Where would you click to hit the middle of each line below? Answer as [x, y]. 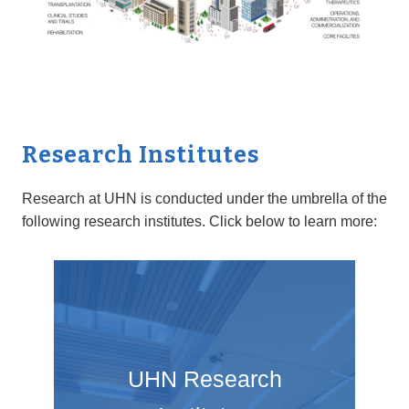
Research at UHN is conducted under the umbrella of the [204, 198]
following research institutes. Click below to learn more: [199, 221]
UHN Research [204, 378]
